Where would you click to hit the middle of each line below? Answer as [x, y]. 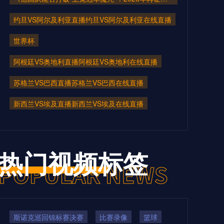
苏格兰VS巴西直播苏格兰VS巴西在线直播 [78, 82]
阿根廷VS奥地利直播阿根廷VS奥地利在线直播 [85, 61]
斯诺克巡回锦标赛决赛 [48, 217]
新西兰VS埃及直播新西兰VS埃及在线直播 [78, 103]
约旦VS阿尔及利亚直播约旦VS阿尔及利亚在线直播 [92, 19]
